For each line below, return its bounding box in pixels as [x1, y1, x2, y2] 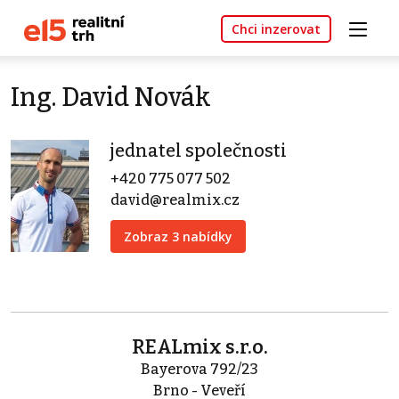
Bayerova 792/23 [141, 361, 258, 379]
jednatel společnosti [110, 140, 287, 162]
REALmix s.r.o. [131, 335, 268, 360]
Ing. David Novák [11, 82, 211, 114]
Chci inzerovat [232, 20, 321, 38]
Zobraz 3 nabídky [124, 228, 232, 246]
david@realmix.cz [110, 191, 240, 209]
